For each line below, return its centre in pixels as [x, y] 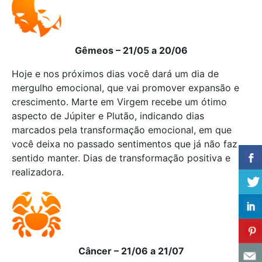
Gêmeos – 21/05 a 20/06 [131, 50]
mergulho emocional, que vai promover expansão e [125, 88]
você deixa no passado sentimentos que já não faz [125, 144]
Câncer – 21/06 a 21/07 [131, 251]
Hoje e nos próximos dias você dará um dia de [115, 74]
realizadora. [38, 172]
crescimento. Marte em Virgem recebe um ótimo [119, 102]
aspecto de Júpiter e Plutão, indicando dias [108, 116]
